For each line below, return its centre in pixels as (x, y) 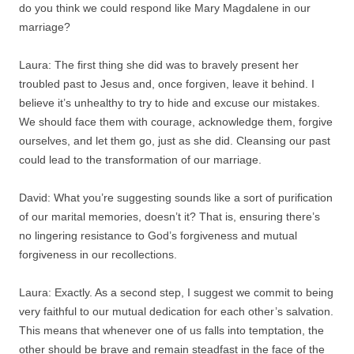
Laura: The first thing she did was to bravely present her (159, 64)
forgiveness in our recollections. (98, 254)
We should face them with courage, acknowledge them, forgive (176, 121)
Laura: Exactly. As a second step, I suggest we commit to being (176, 292)
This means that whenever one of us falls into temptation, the (171, 330)
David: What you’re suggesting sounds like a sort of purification (176, 197)
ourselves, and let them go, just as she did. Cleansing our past (175, 140)
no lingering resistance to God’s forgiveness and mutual (158, 235)
